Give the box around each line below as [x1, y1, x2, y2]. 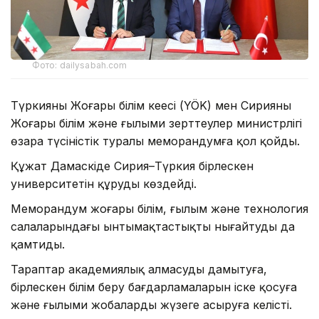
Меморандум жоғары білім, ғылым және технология [11, 202, 308, 216]
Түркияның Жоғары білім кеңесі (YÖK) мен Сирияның [11, 98, 291, 113]
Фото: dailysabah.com [32, 60, 127, 71]
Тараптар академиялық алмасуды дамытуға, [11, 262, 267, 277]
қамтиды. [11, 237, 65, 252]
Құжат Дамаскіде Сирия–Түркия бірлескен [11, 159, 253, 174]
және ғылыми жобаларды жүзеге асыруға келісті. [11, 298, 292, 313]
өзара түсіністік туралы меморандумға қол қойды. [11, 134, 300, 149]
